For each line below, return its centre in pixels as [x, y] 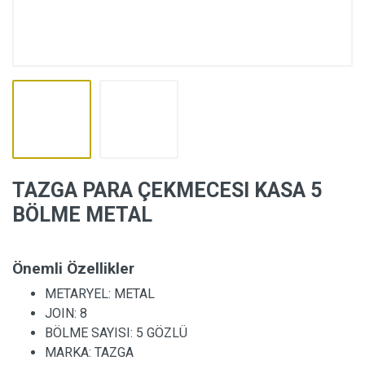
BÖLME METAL [82, 215]
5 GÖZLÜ [162, 333]
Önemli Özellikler [73, 268]
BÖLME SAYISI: [90, 333]
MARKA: [70, 352]
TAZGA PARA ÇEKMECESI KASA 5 [167, 190]
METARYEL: [79, 294]
